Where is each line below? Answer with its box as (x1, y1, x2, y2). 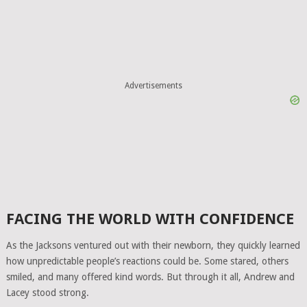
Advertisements (124, 80, 182, 90)
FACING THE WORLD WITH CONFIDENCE (5, 210, 294, 228)
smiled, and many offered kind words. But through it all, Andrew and (5, 271, 295, 283)
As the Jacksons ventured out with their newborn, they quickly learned (5, 240, 300, 251)
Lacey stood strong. (5, 287, 89, 299)
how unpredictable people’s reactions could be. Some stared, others (5, 256, 288, 267)
